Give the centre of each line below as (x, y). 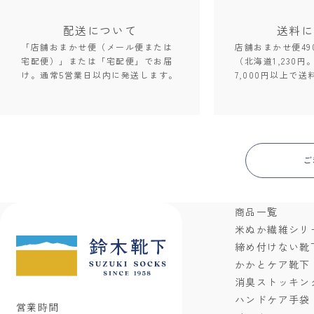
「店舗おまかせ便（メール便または (97, 46)
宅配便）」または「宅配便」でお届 (97, 60)
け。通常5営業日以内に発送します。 (100, 74)
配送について (100, 30)
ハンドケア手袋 (273, 299)
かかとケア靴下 (273, 264)
